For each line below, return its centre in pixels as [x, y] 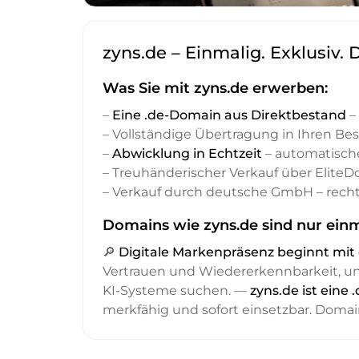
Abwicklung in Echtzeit [187, 154]
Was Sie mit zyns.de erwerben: [215, 89]
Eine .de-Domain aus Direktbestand [229, 115]
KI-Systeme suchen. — [176, 291]
